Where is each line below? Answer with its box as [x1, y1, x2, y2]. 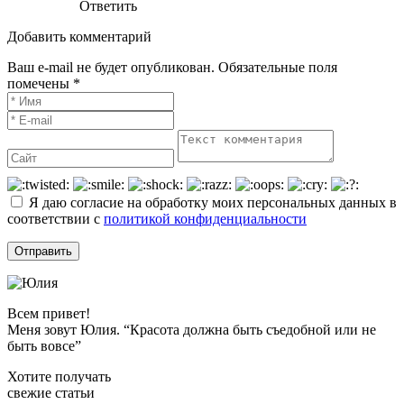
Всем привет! [7, 306, 90, 322]
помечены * [7, 76, 80, 92]
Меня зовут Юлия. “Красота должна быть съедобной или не [7, 322, 376, 338]
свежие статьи [7, 385, 95, 401]
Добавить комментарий [7, 29, 151, 45]
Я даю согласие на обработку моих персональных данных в [25, 195, 397, 211]
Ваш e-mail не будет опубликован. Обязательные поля [7, 60, 337, 76]
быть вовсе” [7, 338, 81, 354]
